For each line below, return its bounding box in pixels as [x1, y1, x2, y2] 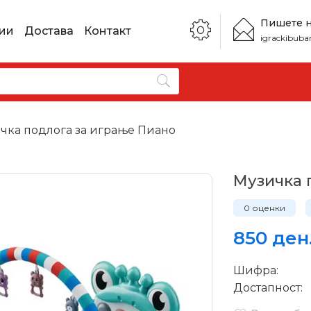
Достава [24, 24, 74, 37]
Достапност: [233, 281, 303, 294]
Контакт [83, 24, 131, 37]
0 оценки [244, 203, 286, 213]
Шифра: [233, 264, 279, 277]
